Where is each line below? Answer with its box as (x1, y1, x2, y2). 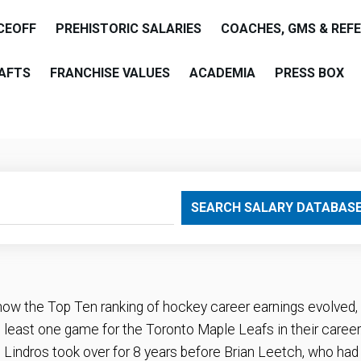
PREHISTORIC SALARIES (56, 21, 201, 36)
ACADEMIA (189, 65, 255, 81)
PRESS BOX (275, 65, 344, 81)
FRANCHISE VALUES (50, 65, 170, 81)
